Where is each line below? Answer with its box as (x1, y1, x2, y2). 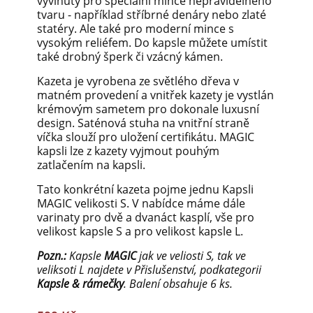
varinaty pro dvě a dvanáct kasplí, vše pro (37, 210, 254, 226)
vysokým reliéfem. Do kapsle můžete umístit (37, 35, 268, 51)
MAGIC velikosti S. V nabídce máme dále (37, 196, 245, 212)
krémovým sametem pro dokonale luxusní (37, 101, 259, 117)
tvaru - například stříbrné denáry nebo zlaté (37, 7, 266, 23)
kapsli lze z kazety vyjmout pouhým (37, 143, 219, 159)
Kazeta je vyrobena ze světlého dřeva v (37, 73, 239, 89)
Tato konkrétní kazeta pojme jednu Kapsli (37, 182, 254, 198)
